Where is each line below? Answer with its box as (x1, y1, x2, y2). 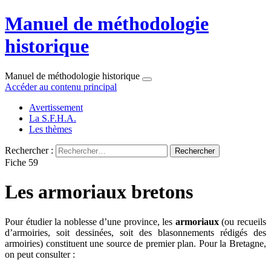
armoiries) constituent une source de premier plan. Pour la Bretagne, (5, 238, 266, 249)
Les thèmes (29, 123, 72, 134)
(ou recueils (218, 216, 267, 227)
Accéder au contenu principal (5, 81, 117, 92)
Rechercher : (5, 145, 53, 155)
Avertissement (29, 102, 83, 113)
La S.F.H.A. (29, 113, 76, 123)
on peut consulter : (5, 249, 75, 260)
